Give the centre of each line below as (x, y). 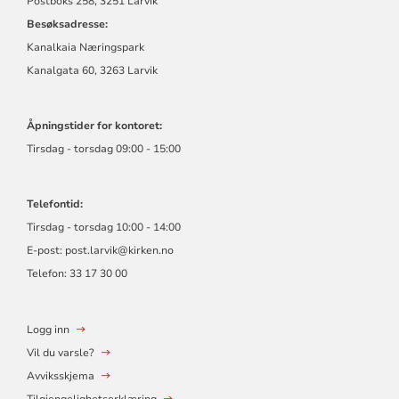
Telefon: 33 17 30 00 (77, 273)
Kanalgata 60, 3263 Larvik (92, 70)
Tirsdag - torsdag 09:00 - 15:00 (103, 148)
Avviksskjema (60, 375)
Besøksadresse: (67, 24)
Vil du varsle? (60, 352)
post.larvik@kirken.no (119, 250)
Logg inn (48, 329)
